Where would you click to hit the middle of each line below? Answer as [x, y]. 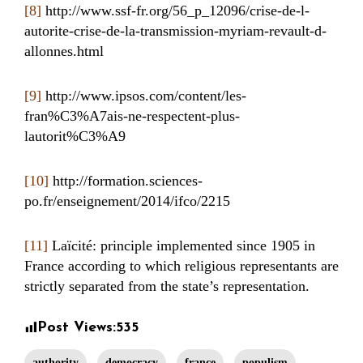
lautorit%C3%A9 [75, 136]
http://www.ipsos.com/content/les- [144, 96]
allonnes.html [64, 51]
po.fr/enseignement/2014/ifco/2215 [127, 201]
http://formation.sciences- [126, 181]
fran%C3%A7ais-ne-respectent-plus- [132, 116]
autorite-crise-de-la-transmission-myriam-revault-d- [175, 31]
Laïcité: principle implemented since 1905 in [181, 246]
